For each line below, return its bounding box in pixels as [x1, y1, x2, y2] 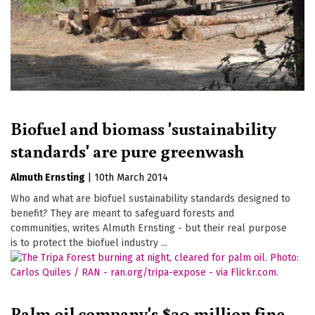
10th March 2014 [94, 171, 168, 184]
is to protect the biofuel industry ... [11, 236, 167, 249]
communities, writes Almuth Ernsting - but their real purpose [11, 221, 287, 234]
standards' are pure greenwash [11, 138, 244, 162]
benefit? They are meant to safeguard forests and [11, 207, 234, 219]
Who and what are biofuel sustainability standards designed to [11, 192, 290, 205]
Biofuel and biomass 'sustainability [11, 115, 276, 140]
